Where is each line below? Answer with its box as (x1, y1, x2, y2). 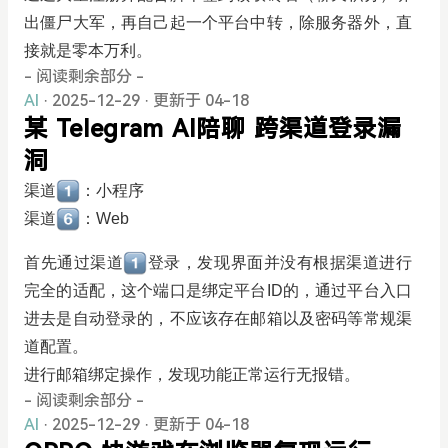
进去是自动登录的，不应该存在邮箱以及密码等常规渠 (24, 310, 412, 327)
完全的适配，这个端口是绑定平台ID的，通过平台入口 (24, 282, 412, 299)
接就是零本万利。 (24, 42, 152, 59)
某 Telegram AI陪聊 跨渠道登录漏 (24, 115, 402, 143)
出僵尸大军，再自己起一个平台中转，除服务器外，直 (24, 14, 412, 31)
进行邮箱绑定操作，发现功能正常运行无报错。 (24, 366, 360, 383)
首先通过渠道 (24, 254, 124, 271)
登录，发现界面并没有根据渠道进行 (147, 254, 413, 271)
